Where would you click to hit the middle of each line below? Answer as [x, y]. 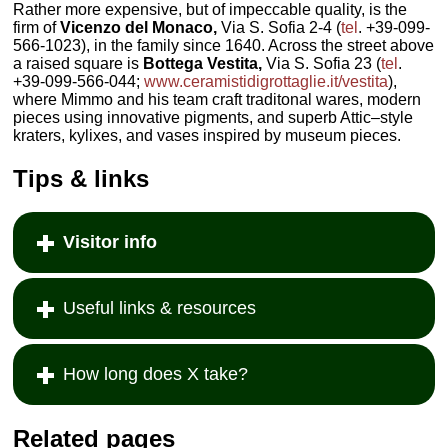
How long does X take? [156, 374]
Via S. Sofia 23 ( [322, 63]
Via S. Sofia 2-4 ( [279, 27]
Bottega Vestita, [203, 63]
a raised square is [78, 63]
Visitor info [110, 242]
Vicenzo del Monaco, [139, 27]
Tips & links [81, 178]
